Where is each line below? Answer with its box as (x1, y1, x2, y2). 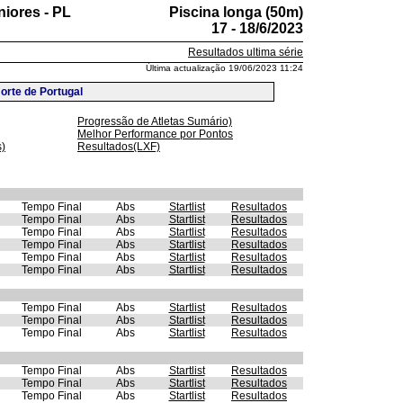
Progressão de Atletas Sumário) (77, 115, 232, 128)
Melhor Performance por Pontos (77, 128, 233, 140)
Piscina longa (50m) (169, 4, 303, 20)
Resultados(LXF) (77, 140, 160, 153)
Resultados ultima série (188, 46, 303, 58)
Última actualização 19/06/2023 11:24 (146, 63, 303, 73)
